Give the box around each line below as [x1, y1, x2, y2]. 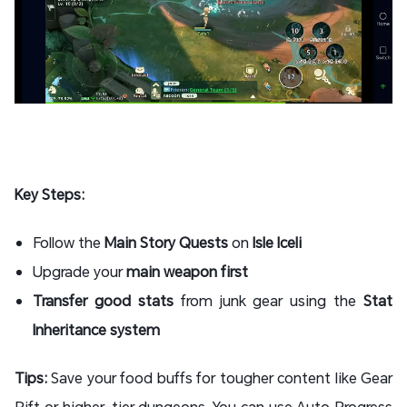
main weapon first [126, 262, 248, 282]
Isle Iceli [253, 233, 302, 253]
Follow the [33, 233, 104, 253]
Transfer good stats [33, 291, 174, 311]
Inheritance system [33, 320, 160, 340]
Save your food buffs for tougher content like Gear [47, 368, 392, 388]
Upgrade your [33, 262, 126, 282]
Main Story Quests [104, 233, 228, 253]
